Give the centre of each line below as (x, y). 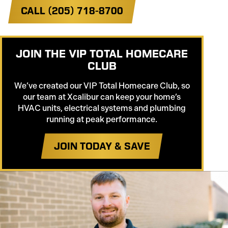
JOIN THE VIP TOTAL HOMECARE (102, 54)
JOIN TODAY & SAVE (102, 146)
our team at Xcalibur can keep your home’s (102, 97)
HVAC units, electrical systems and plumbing (102, 108)
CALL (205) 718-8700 (72, 11)
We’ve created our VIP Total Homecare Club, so (102, 86)
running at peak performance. (102, 120)
